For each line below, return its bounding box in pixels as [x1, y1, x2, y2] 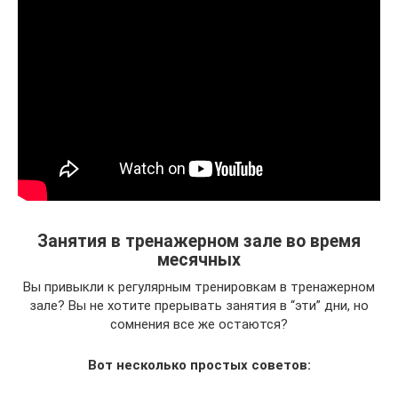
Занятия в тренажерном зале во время [37, 231, 361, 252]
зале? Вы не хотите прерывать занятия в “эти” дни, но [29, 298, 369, 314]
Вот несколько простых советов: [87, 357, 311, 373]
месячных [157, 250, 241, 271]
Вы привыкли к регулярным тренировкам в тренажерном [23, 279, 375, 295]
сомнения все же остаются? [110, 316, 288, 332]
